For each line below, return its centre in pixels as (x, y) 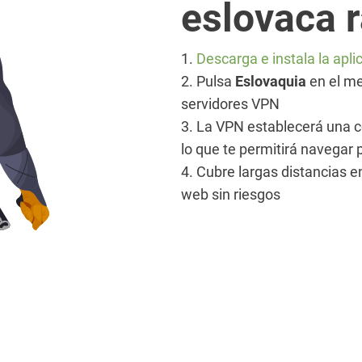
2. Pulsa (208, 81)
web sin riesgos (231, 194)
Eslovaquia (271, 81)
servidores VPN (230, 104)
